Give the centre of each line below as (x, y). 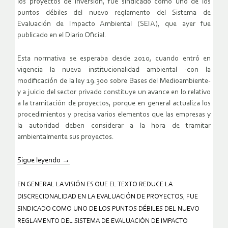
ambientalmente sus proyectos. (66, 137)
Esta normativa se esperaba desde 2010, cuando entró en (114, 59)
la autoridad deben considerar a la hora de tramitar (114, 126)
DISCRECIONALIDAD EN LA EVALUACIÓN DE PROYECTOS (100, 197)
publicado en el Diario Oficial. (62, 36)
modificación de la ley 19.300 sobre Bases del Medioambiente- (114, 81)
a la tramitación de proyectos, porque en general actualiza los (114, 104)
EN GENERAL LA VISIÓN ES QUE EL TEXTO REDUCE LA (95, 185)
